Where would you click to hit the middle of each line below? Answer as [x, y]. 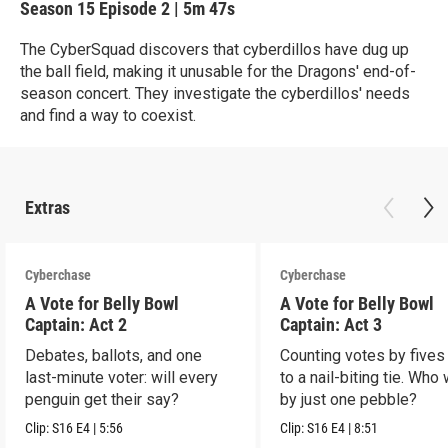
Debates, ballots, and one [114, 355]
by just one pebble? [349, 399]
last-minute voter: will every [122, 377]
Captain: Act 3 [331, 324]
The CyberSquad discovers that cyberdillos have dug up [214, 49]
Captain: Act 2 [76, 324]
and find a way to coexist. [108, 115]
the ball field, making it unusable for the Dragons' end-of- [218, 71]
